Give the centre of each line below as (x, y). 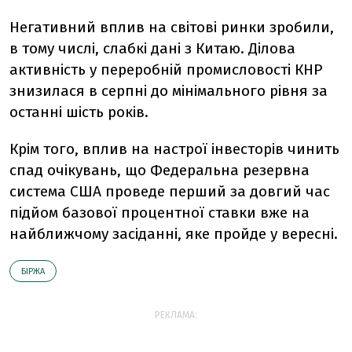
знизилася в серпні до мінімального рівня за (169, 91)
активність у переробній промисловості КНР (166, 70)
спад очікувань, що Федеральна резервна (159, 170)
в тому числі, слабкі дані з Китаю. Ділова (152, 48)
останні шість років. (79, 112)
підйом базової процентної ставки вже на (159, 213)
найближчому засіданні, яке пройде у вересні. (174, 234)
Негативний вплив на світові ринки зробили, (172, 27)
